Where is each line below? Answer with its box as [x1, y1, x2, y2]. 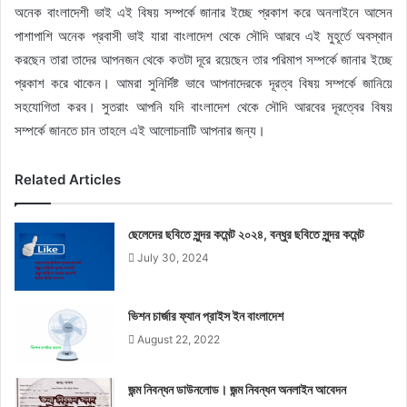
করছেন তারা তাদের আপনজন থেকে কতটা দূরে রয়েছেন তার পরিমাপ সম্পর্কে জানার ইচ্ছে [15, 50, 392, 68]
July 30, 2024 [137, 250, 210, 264]
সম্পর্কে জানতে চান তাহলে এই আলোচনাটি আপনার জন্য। [15, 121, 265, 139]
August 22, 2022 [137, 332, 221, 346]
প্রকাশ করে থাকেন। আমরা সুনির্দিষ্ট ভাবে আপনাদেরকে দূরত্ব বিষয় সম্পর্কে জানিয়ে [15, 74, 392, 92]
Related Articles [15, 170, 121, 188]
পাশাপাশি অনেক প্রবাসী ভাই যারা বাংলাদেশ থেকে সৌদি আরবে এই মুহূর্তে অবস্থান [15, 26, 392, 45]
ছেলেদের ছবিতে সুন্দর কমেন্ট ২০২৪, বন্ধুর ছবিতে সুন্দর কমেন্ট [128, 225, 365, 242]
